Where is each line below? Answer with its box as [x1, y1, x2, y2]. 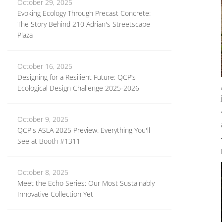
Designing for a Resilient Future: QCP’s [17, 72, 136, 82]
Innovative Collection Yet [17, 189, 93, 199]
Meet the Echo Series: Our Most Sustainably [17, 178, 155, 188]
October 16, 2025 [17, 61, 72, 71]
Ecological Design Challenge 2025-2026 [17, 83, 139, 93]
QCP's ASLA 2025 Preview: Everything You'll [17, 125, 150, 135]
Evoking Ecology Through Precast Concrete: [17, 8, 151, 18]
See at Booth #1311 [17, 136, 80, 146]
